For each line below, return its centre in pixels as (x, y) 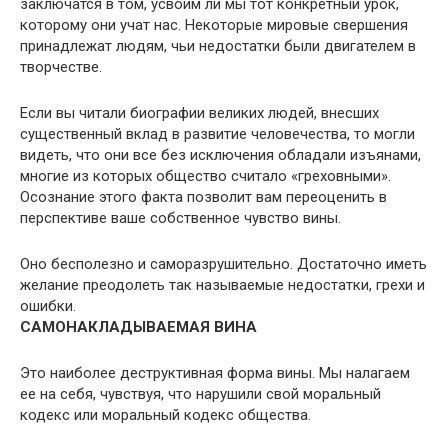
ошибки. (48, 306)
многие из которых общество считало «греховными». (205, 176)
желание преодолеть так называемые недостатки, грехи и (222, 285)
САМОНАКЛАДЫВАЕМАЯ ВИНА (138, 327)
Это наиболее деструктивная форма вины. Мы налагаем (215, 373)
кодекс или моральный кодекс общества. (165, 415)
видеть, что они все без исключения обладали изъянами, (220, 155)
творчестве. (61, 67)
